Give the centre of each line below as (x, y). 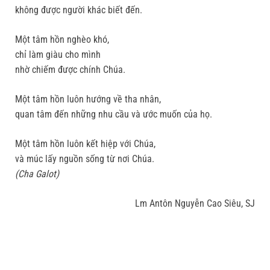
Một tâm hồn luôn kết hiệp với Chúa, (85, 144)
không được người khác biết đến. (79, 10)
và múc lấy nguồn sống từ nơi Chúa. (85, 159)
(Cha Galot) (37, 174)
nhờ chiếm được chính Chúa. (70, 70)
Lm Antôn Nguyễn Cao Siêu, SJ (195, 204)
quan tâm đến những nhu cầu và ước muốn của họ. (114, 115)
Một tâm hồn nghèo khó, (62, 40)
